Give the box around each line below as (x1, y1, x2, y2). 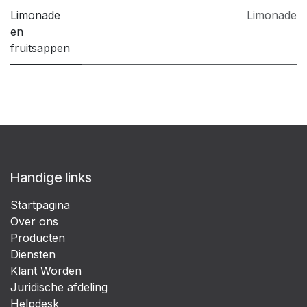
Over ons (10, 214, 58, 229)
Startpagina (10, 198, 70, 212)
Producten (10, 231, 65, 245)
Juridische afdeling (10, 280, 108, 295)
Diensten (10, 247, 56, 262)
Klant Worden (10, 264, 82, 278)
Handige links (10, 169, 92, 186)
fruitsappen (10, 41, 70, 56)
